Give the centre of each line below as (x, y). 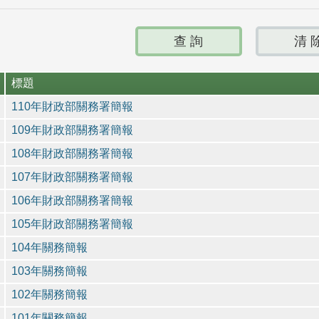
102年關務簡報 (49, 294)
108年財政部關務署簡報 (72, 153)
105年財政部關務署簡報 (72, 224)
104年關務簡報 (49, 247)
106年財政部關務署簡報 (72, 200)
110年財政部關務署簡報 (72, 106)
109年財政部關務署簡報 (72, 130)
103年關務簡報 (49, 271)
